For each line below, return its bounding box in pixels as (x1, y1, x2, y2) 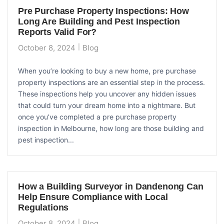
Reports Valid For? (18, 26, 97, 37)
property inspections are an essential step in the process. (18, 77, 205, 86)
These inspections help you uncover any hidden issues (18, 89, 196, 98)
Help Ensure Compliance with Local (18, 191, 168, 202)
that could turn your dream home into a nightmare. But (18, 100, 195, 109)
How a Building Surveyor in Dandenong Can (18, 181, 203, 191)
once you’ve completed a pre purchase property (18, 112, 176, 121)
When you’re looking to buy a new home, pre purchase (18, 66, 196, 75)
